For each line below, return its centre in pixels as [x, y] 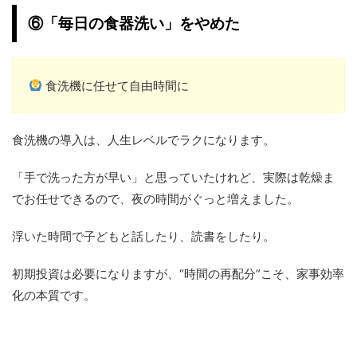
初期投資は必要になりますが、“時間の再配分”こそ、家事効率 [178, 273]
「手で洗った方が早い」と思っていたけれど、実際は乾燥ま [173, 177]
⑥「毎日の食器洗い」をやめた [134, 23]
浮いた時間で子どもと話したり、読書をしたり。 [143, 236]
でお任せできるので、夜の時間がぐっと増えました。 [155, 198]
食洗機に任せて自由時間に [116, 85]
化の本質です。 [54, 295]
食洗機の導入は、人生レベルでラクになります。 [143, 139]
